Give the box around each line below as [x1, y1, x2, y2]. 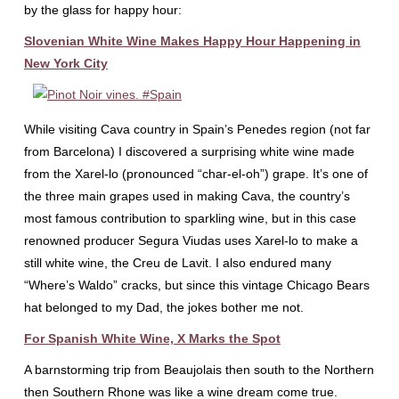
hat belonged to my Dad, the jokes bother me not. [23, 300, 304, 314]
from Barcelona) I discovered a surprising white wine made [23, 144, 354, 159]
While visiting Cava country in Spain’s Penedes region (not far [23, 122, 370, 136]
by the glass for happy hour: [23, 3, 182, 17]
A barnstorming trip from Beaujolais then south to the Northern [23, 362, 374, 377]
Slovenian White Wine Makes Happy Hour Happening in [23, 34, 361, 48]
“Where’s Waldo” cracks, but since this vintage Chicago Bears [23, 278, 370, 292]
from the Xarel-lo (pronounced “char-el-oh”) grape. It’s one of [23, 167, 368, 181]
